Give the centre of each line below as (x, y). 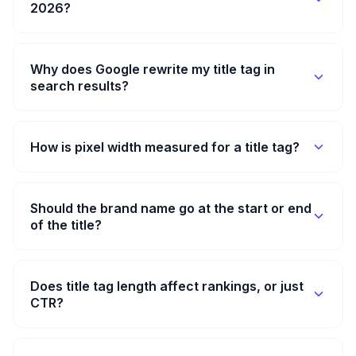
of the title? (66, 224)
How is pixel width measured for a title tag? (165, 147)
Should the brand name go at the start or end (171, 208)
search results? (79, 85)
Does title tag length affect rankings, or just (167, 286)
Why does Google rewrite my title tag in (153, 69)
